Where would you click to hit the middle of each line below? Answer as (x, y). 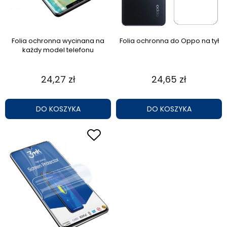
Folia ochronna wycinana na (58, 41)
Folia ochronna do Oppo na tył (169, 41)
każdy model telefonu (58, 50)
